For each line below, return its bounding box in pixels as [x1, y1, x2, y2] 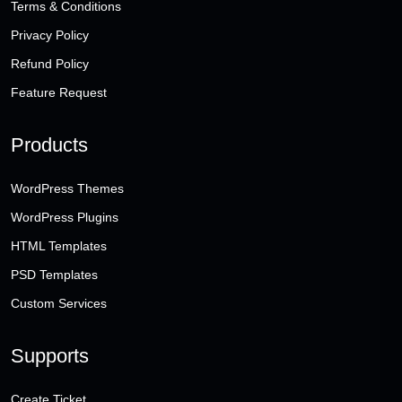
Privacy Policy [11, 28, 89, 43]
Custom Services [11, 296, 107, 311]
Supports [11, 345, 89, 368]
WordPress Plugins [11, 210, 118, 225]
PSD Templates [11, 267, 98, 283]
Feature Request [11, 85, 107, 100]
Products [11, 134, 88, 157]
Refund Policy [11, 57, 89, 72]
